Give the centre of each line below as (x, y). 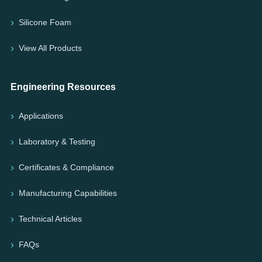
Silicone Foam (45, 22)
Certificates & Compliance (66, 167)
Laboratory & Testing (57, 141)
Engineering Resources (63, 87)
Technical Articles (50, 218)
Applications (41, 116)
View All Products (50, 48)
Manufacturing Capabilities (68, 193)
